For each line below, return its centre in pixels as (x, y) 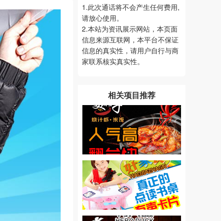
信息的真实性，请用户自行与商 (130, 50)
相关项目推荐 (132, 95)
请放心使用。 (103, 18)
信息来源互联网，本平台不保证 (130, 39)
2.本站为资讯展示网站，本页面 (130, 29)
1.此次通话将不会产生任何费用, (131, 7)
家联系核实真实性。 (113, 61)
